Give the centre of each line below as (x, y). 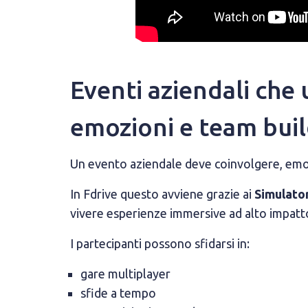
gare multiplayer (125, 274)
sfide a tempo (118, 293)
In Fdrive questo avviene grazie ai (162, 194)
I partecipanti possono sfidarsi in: (160, 243)
